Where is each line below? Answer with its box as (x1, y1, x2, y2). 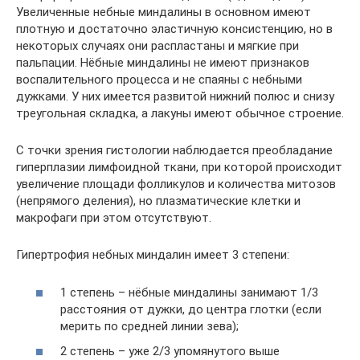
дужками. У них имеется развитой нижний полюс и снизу (16, 89, 334, 104)
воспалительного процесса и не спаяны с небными (16, 72, 302, 87)
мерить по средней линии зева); (60, 318, 239, 333)
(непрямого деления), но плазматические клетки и (16, 194, 301, 208)
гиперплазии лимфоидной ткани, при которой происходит (16, 160, 342, 174)
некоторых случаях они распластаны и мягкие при (16, 39, 299, 53)
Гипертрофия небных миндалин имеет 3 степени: (16, 247, 289, 262)
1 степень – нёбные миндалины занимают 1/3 (60, 284, 318, 300)
